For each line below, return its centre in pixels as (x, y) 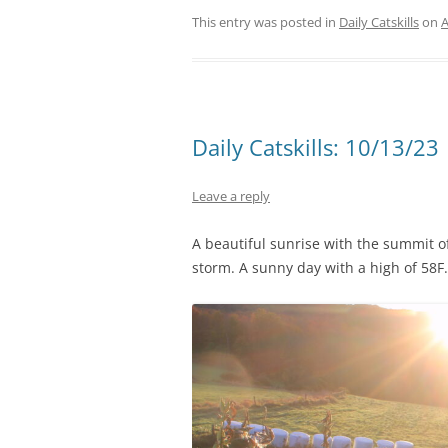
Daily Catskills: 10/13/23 (315, 146)
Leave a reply (231, 195)
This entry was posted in (265, 21)
